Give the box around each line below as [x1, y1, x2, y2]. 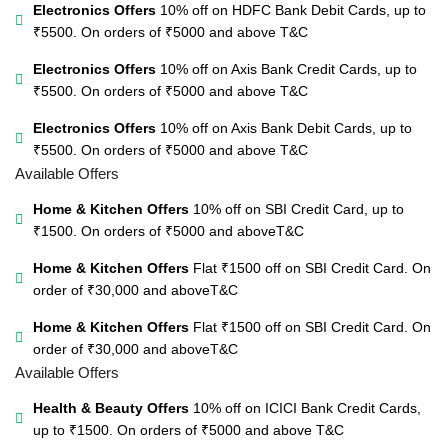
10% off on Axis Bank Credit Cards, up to [156, 61, 417, 77]
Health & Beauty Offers [33, 400, 189, 416]
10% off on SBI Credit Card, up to [189, 201, 404, 217]
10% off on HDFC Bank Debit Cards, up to [156, 2, 426, 18]
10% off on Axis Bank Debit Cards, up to [156, 120, 412, 136]
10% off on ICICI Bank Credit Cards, [189, 400, 421, 416]
